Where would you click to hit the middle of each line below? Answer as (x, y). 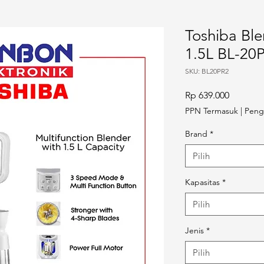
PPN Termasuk (212, 111)
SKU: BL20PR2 (207, 71)
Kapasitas (202, 182)
